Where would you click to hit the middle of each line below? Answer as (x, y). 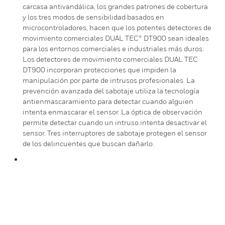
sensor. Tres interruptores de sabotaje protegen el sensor (115, 133)
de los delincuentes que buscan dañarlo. (88, 143)
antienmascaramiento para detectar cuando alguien (108, 101)
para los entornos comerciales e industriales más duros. (113, 48)
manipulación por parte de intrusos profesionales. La (109, 80)
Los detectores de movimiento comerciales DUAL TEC (110, 59)
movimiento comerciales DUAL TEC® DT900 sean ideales (116, 38)
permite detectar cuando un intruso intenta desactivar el (115, 122)
